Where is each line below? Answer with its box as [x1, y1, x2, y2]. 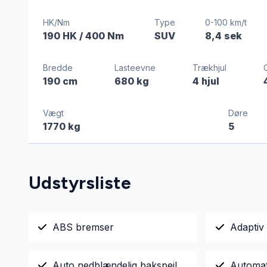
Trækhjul [192, 63, 226, 73]
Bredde [43, 63, 73, 73]
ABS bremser [52, 221, 114, 233]
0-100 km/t [205, 17, 247, 27]
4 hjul [192, 75, 219, 87]
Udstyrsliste [29, 172, 131, 194]
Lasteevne [114, 63, 156, 73]
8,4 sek [205, 30, 243, 42]
